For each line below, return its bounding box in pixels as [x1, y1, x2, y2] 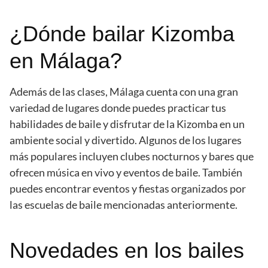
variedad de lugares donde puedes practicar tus [10, 101, 226, 115]
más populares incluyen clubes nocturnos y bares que [10, 150, 254, 163]
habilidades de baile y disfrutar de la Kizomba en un [10, 117, 245, 131]
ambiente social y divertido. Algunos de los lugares [10, 133, 242, 147]
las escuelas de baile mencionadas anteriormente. [10, 198, 237, 212]
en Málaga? [10, 48, 122, 74]
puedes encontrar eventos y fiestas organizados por [10, 182, 246, 196]
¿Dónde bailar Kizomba [10, 22, 234, 47]
